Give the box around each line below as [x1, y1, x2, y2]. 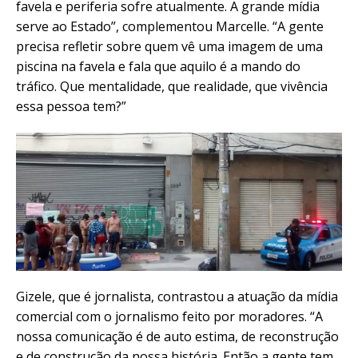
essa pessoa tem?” [16, 97, 126, 115]
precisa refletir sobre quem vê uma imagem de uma [16, 37, 323, 55]
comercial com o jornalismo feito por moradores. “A [16, 308, 323, 326]
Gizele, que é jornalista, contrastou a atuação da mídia [16, 288, 338, 306]
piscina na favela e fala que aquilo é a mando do [16, 57, 300, 75]
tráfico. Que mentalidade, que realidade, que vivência [16, 77, 328, 95]
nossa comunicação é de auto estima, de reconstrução [16, 328, 339, 346]
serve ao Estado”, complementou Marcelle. [16, 17, 272, 35]
